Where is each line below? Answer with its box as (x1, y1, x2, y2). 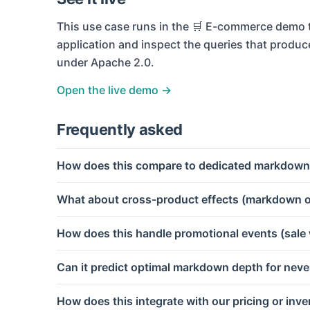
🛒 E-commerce (192, 19, 273, 34)
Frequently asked (57, 120, 183, 139)
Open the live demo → (57, 83, 172, 98)
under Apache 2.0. (57, 55, 154, 70)
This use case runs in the (57, 19, 192, 34)
